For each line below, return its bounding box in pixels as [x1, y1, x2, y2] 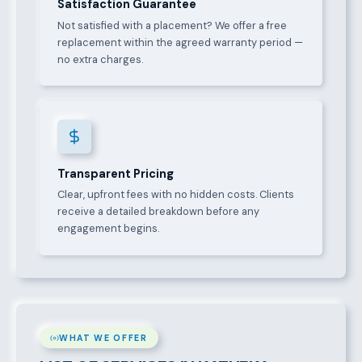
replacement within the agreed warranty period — [57, 35, 304, 49]
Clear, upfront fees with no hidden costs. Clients [57, 187, 295, 202]
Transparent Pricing [57, 166, 175, 181]
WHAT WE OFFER [58, 332, 148, 343]
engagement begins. [57, 221, 160, 236]
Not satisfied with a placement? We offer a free [57, 18, 288, 32]
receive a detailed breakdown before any [57, 204, 260, 219]
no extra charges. [57, 52, 144, 66]
